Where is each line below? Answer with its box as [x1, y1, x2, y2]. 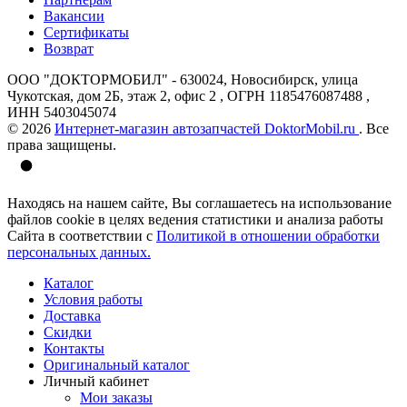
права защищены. [7, 136, 116, 153]
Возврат [44, 40, 94, 56]
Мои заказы [80, 389, 153, 405]
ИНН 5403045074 [7, 104, 116, 120]
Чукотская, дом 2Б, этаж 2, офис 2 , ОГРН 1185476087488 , [7, 87, 370, 104]
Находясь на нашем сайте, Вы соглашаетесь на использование [7, 194, 392, 211]
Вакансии [44, 7, 104, 24]
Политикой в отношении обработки [156, 227, 380, 243]
